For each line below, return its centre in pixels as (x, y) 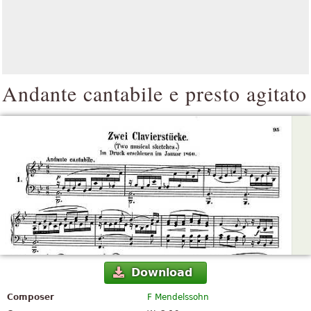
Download (161, 273)
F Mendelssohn (178, 297)
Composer (31, 297)
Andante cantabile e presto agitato (154, 93)
